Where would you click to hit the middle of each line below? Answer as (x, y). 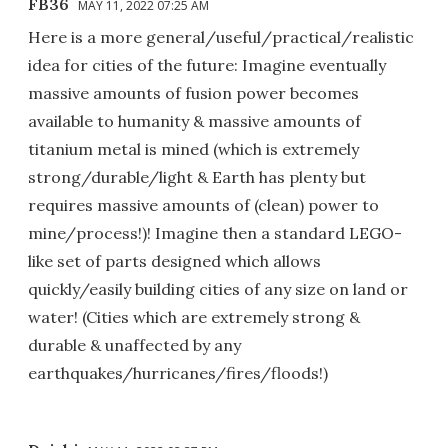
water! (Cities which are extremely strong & (194, 317)
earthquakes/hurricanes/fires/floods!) (178, 373)
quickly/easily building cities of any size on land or (218, 289)
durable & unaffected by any (134, 345)
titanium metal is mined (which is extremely (193, 149)
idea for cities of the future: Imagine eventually (207, 65)
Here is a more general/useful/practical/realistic (221, 37)
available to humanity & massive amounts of (194, 121)
